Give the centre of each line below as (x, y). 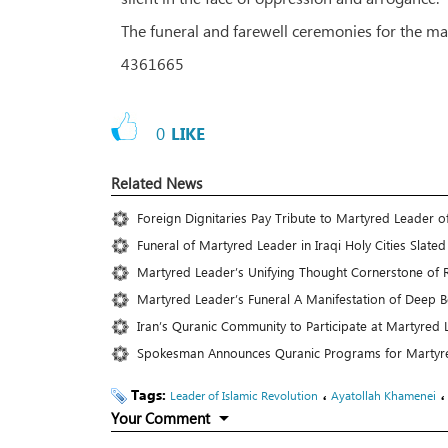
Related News (156, 182)
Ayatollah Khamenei (383, 394)
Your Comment (160, 417)
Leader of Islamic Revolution (244, 394)
